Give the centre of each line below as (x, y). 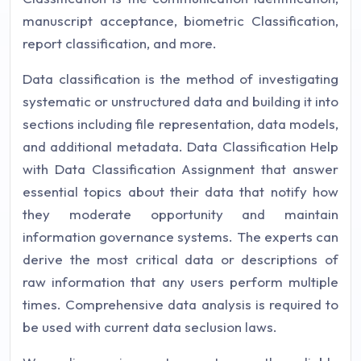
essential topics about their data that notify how (180, 191)
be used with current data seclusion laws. (150, 327)
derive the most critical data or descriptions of (180, 259)
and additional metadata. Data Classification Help (180, 146)
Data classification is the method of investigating (180, 79)
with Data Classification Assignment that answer (180, 169)
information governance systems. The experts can (180, 237)
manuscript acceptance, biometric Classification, (180, 21)
